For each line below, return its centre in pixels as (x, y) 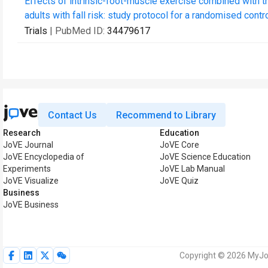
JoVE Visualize (31, 181)
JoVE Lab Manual (192, 169)
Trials (36, 31)
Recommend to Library (166, 115)
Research (22, 133)
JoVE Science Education (205, 157)
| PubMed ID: (78, 31)
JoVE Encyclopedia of (44, 157)
